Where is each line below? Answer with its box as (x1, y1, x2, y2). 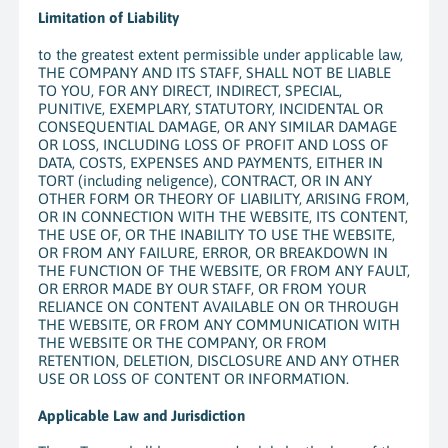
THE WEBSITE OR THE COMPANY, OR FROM (37, 333, 327, 351)
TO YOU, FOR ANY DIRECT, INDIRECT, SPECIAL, (37, 81, 342, 99)
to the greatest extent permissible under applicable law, (37, 45, 403, 63)
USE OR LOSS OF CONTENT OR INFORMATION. (37, 369, 349, 387)
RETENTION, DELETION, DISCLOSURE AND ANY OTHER (37, 351, 399, 369)
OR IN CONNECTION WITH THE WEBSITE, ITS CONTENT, (37, 207, 408, 225)
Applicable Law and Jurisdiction (37, 406, 245, 424)
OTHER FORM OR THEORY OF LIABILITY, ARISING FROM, (37, 189, 409, 207)
